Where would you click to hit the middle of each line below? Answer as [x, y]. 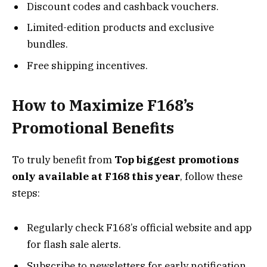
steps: [26, 193]
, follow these [211, 176]
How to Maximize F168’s [103, 105]
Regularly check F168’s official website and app [139, 228]
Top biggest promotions [177, 159]
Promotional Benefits [93, 128]
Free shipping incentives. [87, 65]
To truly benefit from [63, 159]
